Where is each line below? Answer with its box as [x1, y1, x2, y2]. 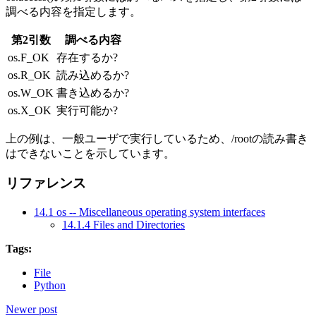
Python [34, 279, 66, 291]
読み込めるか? [56, 68, 129, 81]
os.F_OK [8, 51, 49, 63]
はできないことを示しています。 [6, 147, 175, 159]
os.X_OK [8, 104, 51, 116]
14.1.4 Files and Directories [62, 219, 185, 231]
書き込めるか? [56, 86, 129, 99]
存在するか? [56, 51, 118, 63]
